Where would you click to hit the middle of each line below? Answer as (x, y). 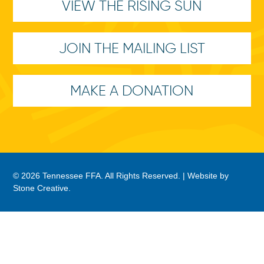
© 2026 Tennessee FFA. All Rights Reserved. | (100, 175)
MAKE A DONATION (132, 90)
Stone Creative (41, 188)
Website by (208, 175)
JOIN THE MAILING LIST (132, 48)
